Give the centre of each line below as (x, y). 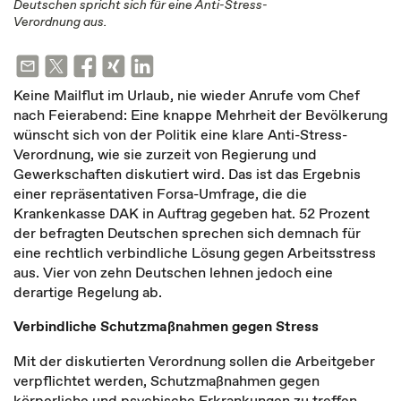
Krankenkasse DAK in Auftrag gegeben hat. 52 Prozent (192, 213)
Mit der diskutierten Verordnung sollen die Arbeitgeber (194, 361)
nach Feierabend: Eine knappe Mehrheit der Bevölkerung (200, 115)
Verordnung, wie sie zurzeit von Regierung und (165, 154)
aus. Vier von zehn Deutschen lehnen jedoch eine (173, 272)
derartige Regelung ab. (88, 292)
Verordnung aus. (60, 21)
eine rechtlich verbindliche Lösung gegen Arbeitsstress (195, 252)
